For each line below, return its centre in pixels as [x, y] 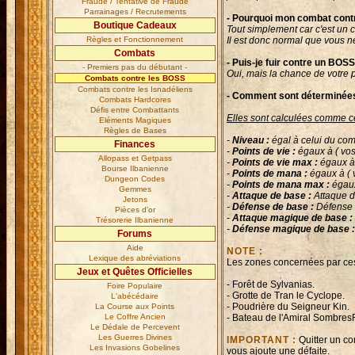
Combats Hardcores [135, 99]
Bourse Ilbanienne [135, 168]
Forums [135, 234]
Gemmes [135, 189]
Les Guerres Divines [135, 337]
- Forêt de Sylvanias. [271, 284]
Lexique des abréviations [135, 258]
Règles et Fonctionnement [135, 39]
